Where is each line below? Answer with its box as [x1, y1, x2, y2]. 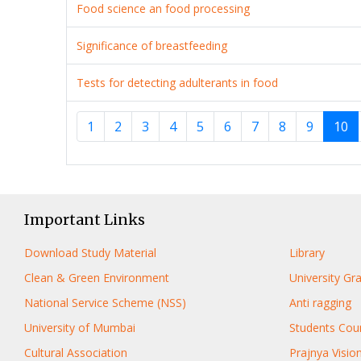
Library [288, 244, 325, 260]
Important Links [24, 210, 145, 229]
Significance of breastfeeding [77, 37, 228, 53]
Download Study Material [24, 244, 156, 260]
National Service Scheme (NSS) [24, 294, 186, 310]
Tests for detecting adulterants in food [77, 74, 279, 90]
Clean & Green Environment [24, 269, 169, 285]
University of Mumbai [24, 319, 135, 335]
